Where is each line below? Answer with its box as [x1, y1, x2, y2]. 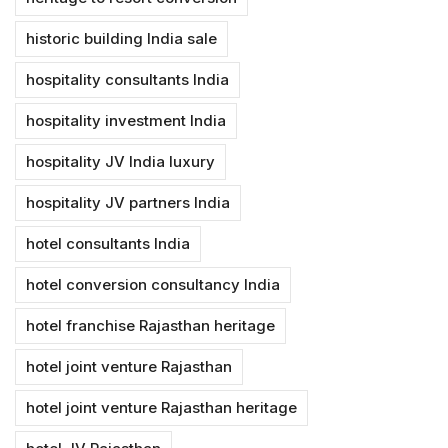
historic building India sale [26, 28, 217, 48]
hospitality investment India [26, 110, 226, 130]
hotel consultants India [26, 233, 190, 253]
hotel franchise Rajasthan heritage [26, 315, 275, 335]
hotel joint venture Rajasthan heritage [26, 397, 297, 417]
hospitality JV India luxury [26, 151, 215, 171]
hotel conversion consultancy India [26, 274, 280, 294]
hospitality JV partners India [26, 192, 230, 212]
